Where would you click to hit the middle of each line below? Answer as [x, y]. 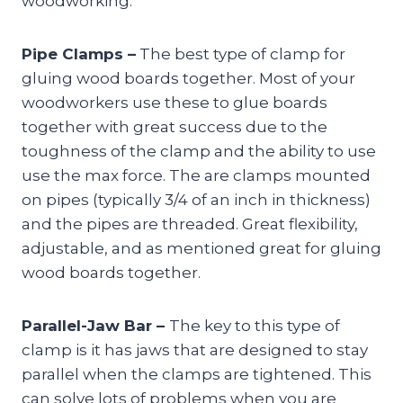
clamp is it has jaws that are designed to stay [195, 350]
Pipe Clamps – [79, 54]
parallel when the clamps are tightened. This [197, 375]
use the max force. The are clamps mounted [196, 176]
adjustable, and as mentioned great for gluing [201, 249]
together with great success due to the [175, 127]
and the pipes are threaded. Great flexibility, [190, 224]
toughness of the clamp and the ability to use [199, 152]
